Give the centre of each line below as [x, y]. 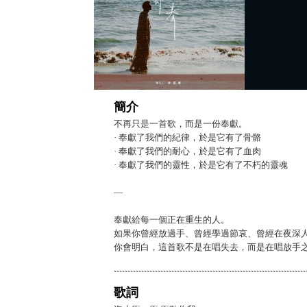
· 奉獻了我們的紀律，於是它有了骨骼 [187, 137]
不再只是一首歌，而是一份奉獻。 [181, 124]
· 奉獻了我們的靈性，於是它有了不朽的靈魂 [201, 165]
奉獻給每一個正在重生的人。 [172, 220]
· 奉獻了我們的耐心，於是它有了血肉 [187, 151]
